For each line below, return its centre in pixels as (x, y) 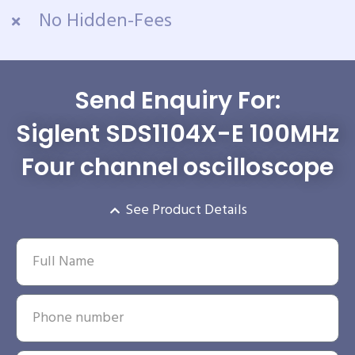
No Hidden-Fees (105, 22)
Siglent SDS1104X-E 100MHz (177, 134)
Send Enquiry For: (177, 101)
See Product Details (187, 211)
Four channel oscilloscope (177, 168)
